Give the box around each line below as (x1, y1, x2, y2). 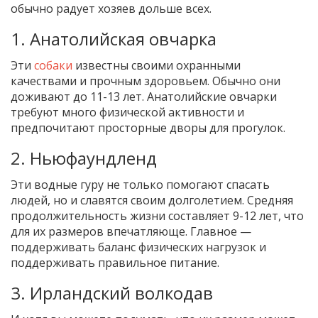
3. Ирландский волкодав (11, 281, 213, 305)
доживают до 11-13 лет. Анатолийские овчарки (11, 89, 277, 105)
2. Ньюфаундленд (11, 146, 157, 170)
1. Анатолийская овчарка (11, 27, 216, 51)
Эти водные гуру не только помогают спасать (11, 177, 270, 193)
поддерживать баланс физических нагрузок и (11, 239, 266, 256)
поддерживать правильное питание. (11, 255, 219, 271)
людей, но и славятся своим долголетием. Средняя (11, 192, 293, 209)
